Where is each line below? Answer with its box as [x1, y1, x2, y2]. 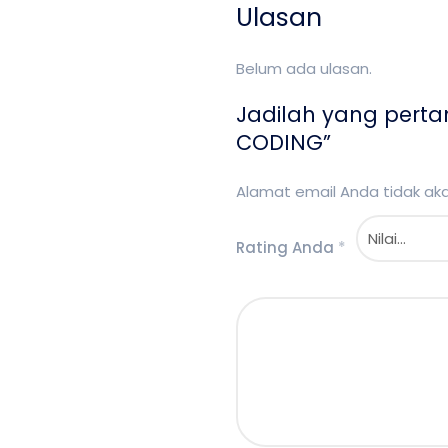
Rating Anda [236, 236, 338, 258]
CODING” [236, 128, 331, 157]
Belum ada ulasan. [236, 58, 372, 79]
